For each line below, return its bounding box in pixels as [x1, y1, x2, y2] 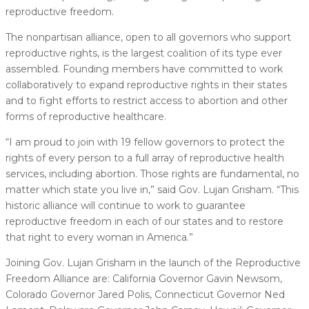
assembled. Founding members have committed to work [6, 62, 283, 75]
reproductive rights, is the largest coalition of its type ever [6, 46, 282, 59]
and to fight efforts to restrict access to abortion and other [6, 94, 288, 107]
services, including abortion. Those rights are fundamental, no [6, 167, 299, 180]
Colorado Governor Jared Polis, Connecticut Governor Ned [6, 288, 285, 301]
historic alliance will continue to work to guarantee [6, 199, 246, 212]
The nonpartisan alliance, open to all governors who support [6, 30, 291, 43]
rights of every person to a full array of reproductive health [6, 151, 284, 164]
